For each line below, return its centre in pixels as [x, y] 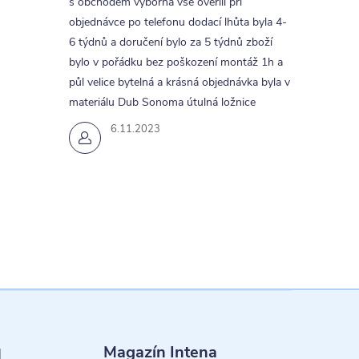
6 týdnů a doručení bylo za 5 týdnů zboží [170, 42]
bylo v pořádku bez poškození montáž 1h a [175, 62]
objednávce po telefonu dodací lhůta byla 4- [177, 22]
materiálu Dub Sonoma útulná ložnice [162, 102]
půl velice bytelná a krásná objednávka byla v [179, 82]
